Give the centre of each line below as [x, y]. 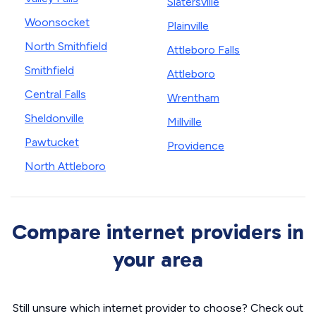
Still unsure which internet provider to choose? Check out [158, 308]
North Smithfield [66, 46]
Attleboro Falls [203, 50]
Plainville [188, 26]
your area [158, 260]
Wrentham [193, 98]
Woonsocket [57, 22]
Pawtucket [52, 142]
